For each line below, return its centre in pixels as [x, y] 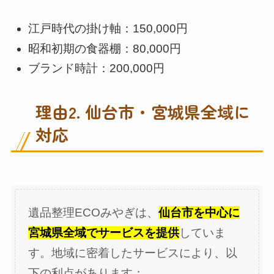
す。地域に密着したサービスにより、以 [133, 253]
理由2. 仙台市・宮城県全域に [143, 112]
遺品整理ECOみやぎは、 [94, 213]
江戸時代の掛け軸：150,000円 [108, 29]
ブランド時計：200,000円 [97, 68]
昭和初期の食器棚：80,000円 [105, 48]
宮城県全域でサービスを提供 [104, 233]
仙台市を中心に [199, 213]
